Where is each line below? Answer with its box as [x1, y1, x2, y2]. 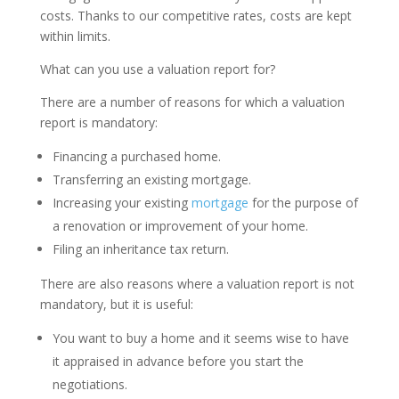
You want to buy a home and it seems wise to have [52, 330, 349, 346]
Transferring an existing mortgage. [52, 171, 251, 188]
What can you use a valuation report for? [39, 61, 275, 77]
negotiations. [52, 376, 127, 393]
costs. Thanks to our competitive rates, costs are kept [39, 7, 352, 24]
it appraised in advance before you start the [52, 353, 304, 370]
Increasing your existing [52, 194, 191, 211]
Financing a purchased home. [52, 148, 221, 165]
